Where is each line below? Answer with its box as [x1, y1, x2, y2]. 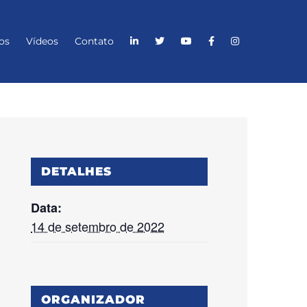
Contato [75, 35, 114, 47]
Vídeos [26, 35, 58, 47]
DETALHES [41, 164, 112, 178]
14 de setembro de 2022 [31, 217, 165, 235]
